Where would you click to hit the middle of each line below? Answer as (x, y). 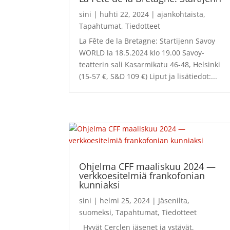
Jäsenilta (173, 200)
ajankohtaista (180, 14)
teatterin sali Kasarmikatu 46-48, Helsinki (150, 64)
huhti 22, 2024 (124, 14)
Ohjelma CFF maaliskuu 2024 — (148, 166)
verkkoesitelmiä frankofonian (142, 175)
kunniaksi (100, 185)
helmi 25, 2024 (125, 200)
